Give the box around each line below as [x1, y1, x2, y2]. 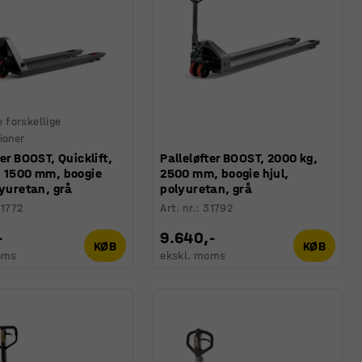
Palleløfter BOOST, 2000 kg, [160, 150, 318, 166]
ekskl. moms [160, 249, 226, 263]
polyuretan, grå [160, 181, 253, 197]
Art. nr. [160, 201, 196, 216]
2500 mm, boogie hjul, [160, 166, 289, 182]
